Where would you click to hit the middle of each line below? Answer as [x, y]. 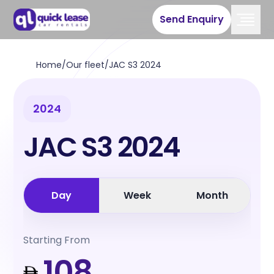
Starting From [57, 240]
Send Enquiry [191, 19]
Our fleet [85, 65]
